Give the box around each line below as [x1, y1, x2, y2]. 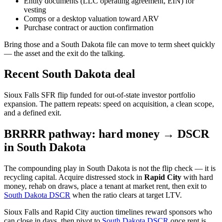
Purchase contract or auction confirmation [24, 23, 154, 32]
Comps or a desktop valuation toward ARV [24, 14, 159, 23]
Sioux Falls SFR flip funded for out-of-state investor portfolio [4, 91, 195, 100]
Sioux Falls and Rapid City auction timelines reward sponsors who [4, 208, 212, 217]
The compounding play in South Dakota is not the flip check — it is [4, 164, 216, 173]
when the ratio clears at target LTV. [70, 191, 182, 200]
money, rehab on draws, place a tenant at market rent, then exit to [4, 182, 207, 191]
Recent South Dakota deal [4, 67, 135, 81]
